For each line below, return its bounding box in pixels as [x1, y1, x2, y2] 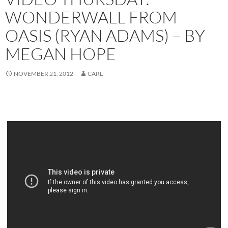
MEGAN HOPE [5, 43, 116, 64]
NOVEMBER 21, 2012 [14, 69, 73, 77]
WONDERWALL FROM [5, 6, 177, 27]
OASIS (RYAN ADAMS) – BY [5, 24, 205, 46]
